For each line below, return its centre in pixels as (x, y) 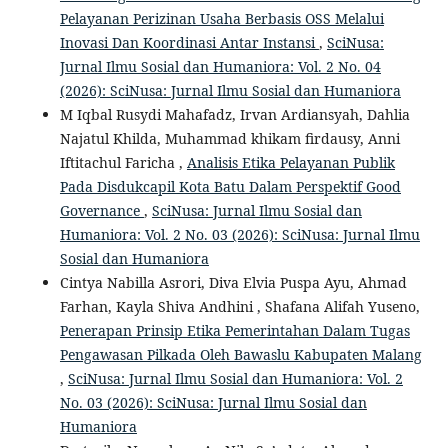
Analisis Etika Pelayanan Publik (290, 163)
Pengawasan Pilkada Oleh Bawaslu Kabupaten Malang (240, 355)
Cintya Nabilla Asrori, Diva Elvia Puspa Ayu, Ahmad (233, 283)
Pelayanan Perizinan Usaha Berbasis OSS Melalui (221, 19)
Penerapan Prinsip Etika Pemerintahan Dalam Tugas (234, 331)
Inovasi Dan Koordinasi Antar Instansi (189, 43)
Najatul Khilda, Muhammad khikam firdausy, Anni (229, 139)
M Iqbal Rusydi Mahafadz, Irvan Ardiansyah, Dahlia (234, 115)
